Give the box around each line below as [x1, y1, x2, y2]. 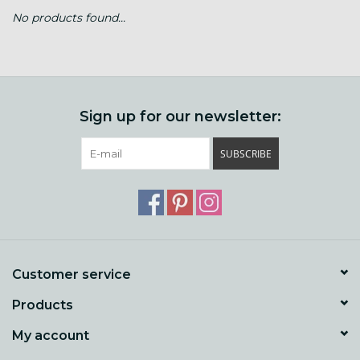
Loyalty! [12, 71, 55, 85]
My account [12, 327, 89, 343]
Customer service [12, 266, 131, 282]
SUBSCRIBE [220, 146, 272, 161]
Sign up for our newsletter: [79, 107, 281, 125]
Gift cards [12, 26, 65, 40]
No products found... [12, 10, 125, 25]
